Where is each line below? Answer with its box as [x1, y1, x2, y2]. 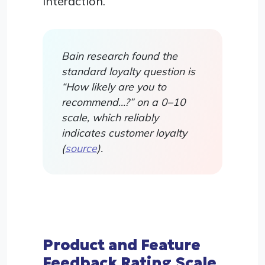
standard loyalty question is [62, 64, 195, 77]
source [65, 141, 97, 154]
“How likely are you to [62, 79, 166, 93]
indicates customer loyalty [62, 125, 187, 139]
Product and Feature [43, 235, 201, 254]
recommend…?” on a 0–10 [62, 95, 186, 108]
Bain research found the [62, 49, 177, 62]
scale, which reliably [62, 110, 159, 124]
